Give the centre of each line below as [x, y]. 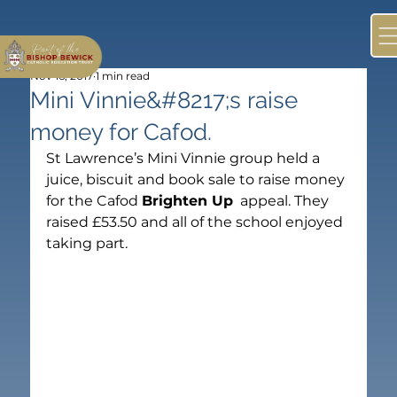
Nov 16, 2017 [62, 75]
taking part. [87, 243]
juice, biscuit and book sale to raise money [198, 179]
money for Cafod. [121, 132]
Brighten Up [188, 200]
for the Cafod [94, 200]
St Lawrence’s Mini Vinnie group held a [185, 158]
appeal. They [283, 200]
